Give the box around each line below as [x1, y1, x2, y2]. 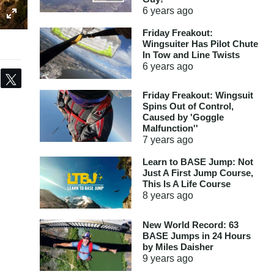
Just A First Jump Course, [142, 168, 253, 178]
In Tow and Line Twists [142, 49, 240, 60]
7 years [142, 135, 174, 145]
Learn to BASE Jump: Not [142, 157, 253, 167]
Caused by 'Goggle [142, 112, 224, 122]
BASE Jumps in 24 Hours [142, 230, 251, 241]
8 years [142, 190, 174, 201]
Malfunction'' [142, 123, 198, 133]
